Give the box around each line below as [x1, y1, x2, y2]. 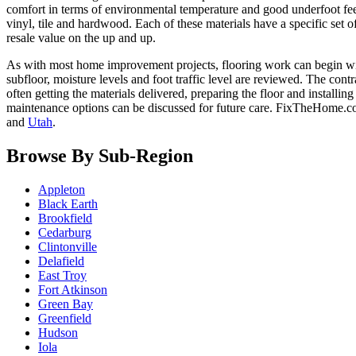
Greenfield [38, 311, 91, 326]
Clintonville [38, 240, 97, 254]
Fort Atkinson [38, 283, 107, 297]
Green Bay [38, 297, 93, 311]
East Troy [38, 269, 87, 283]
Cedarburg [38, 226, 91, 240]
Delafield [38, 254, 84, 269]
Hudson [38, 326, 78, 340]
